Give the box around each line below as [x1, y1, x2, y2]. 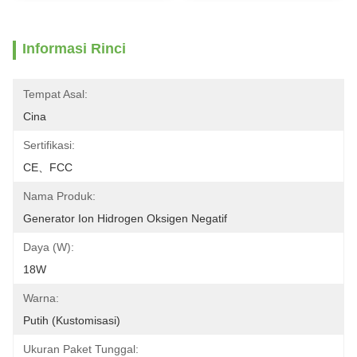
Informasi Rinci [22, 41, 126, 57]
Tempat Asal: [23, 88, 88, 100]
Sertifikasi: [23, 139, 75, 151]
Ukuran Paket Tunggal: [23, 343, 139, 355]
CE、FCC [23, 161, 73, 174]
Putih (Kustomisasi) [23, 314, 120, 327]
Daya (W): [23, 241, 74, 253]
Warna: [23, 292, 59, 304]
